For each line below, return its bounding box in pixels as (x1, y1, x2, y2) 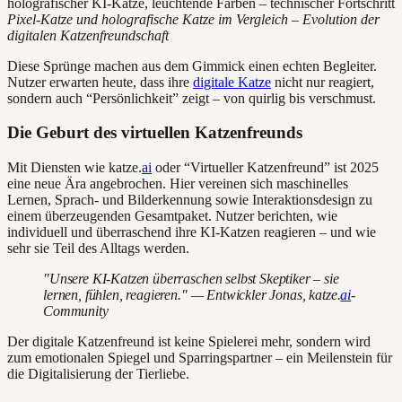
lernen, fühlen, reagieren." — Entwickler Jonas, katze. (43, 287, 341, 303)
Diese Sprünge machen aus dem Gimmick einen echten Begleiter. (7, 57, 377, 74)
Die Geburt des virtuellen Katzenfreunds (7, 123, 302, 143)
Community (43, 303, 109, 319)
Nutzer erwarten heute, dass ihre (7, 74, 193, 90)
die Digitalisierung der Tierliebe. (7, 366, 189, 382)
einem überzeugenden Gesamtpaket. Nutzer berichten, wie (7, 208, 337, 224)
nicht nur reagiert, (271, 74, 374, 90)
